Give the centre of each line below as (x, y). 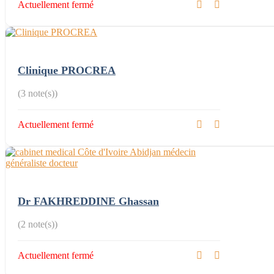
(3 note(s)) (38, 93)
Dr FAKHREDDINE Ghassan (88, 201)
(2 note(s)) (38, 224)
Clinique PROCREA (67, 70)
